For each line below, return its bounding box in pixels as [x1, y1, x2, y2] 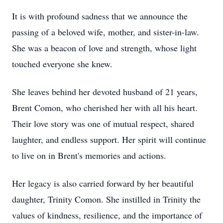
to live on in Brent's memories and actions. [12, 149, 166, 161]
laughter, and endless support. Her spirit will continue [12, 133, 206, 145]
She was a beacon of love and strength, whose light [12, 42, 197, 54]
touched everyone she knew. [12, 58, 112, 70]
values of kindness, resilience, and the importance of [12, 209, 202, 221]
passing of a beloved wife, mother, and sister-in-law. [12, 26, 199, 38]
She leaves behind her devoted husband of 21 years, [12, 86, 198, 98]
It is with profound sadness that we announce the [12, 10, 188, 22]
